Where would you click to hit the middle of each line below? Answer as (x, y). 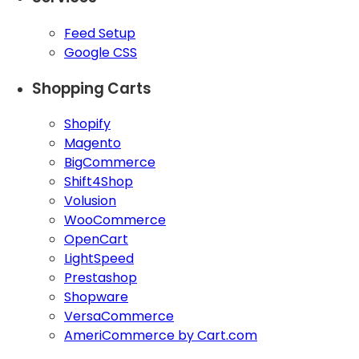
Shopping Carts (92, 88)
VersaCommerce (119, 317)
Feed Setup (100, 33)
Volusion (90, 201)
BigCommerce (110, 163)
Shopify (87, 124)
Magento (93, 143)
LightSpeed (99, 259)
